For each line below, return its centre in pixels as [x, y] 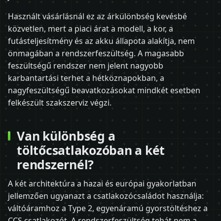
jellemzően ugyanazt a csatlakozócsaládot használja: [106, 196]
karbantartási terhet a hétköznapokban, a [86, 78]
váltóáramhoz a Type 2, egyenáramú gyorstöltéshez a [108, 208]
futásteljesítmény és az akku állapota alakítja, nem [101, 41]
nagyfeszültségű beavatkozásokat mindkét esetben [104, 90]
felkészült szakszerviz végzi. [60, 102]
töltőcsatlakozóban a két [91, 150]
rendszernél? [55, 164]
